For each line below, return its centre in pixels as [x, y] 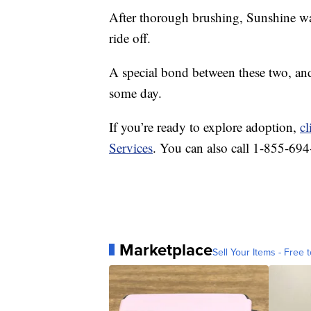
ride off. [130, 37]
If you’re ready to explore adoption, [204, 126]
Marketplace [166, 250]
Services [131, 147]
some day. [135, 92]
